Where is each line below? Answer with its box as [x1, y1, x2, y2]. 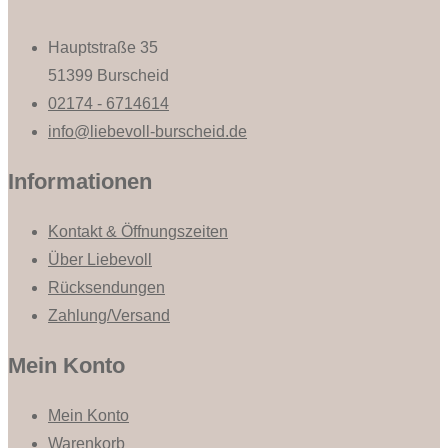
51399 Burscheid [48, 66, 169, 84]
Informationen [8, 168, 152, 194]
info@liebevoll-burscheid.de [48, 122, 247, 140]
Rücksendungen [48, 278, 165, 296]
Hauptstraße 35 [48, 38, 158, 56]
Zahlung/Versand [48, 306, 170, 324]
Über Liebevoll [48, 250, 152, 268]
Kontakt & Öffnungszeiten [48, 222, 228, 240]
